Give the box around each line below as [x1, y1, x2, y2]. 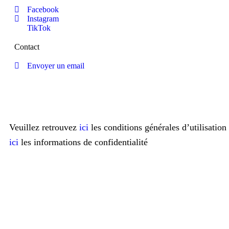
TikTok [27, 24, 51, 33]
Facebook [27, 5, 59, 14]
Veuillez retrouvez [9, 122, 79, 133]
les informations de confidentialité [18, 137, 148, 148]
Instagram [27, 14, 59, 24]
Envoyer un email [27, 61, 84, 71]
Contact [14, 42, 39, 52]
